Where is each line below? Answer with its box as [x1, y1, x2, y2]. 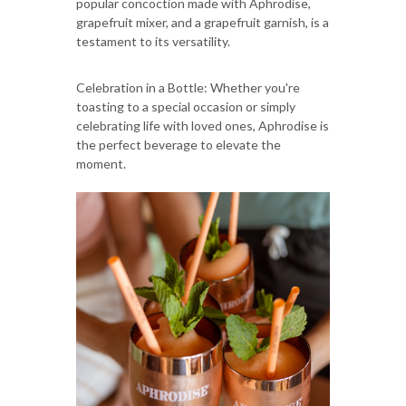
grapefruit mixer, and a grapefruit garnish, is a [76, 14, 329, 31]
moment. [76, 156, 126, 172]
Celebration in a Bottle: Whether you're [76, 80, 300, 96]
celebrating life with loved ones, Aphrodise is [76, 118, 329, 134]
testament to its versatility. [76, 34, 230, 50]
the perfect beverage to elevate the [76, 137, 281, 153]
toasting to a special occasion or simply [76, 99, 295, 115]
